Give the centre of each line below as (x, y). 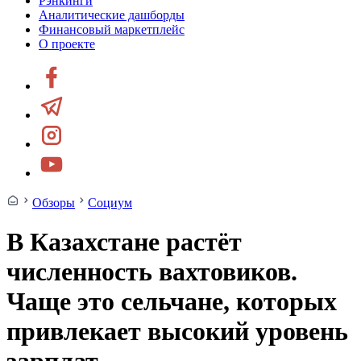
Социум (110, 203)
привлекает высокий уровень (177, 332)
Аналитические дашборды (112, 15)
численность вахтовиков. (152, 272)
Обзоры (54, 203)
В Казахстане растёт (124, 242)
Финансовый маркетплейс (112, 29)
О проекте (67, 44)
